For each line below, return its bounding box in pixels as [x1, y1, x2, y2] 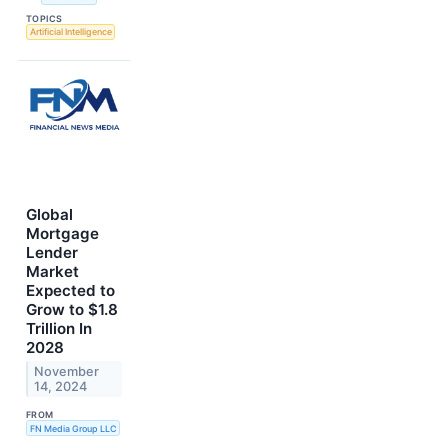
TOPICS [26, 12, 63, 24]
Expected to [26, 281, 115, 301]
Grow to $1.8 [26, 300, 118, 320]
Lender [26, 243, 78, 263]
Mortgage [26, 224, 99, 244]
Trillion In [26, 319, 92, 339]
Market [26, 262, 79, 282]
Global [26, 205, 73, 225]
